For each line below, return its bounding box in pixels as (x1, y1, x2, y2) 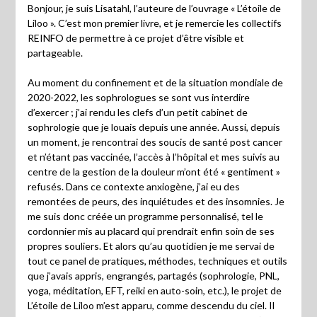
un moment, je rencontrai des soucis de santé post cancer (27, 135, 282, 148)
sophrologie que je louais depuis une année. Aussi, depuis (27, 120, 280, 133)
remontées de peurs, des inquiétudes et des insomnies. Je (27, 195, 284, 207)
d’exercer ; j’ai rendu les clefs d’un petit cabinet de (27, 105, 248, 118)
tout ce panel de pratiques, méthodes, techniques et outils (27, 254, 287, 267)
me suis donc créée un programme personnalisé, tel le (27, 209, 263, 222)
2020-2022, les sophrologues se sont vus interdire (27, 91, 250, 103)
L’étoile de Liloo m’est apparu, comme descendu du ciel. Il (27, 299, 275, 311)
